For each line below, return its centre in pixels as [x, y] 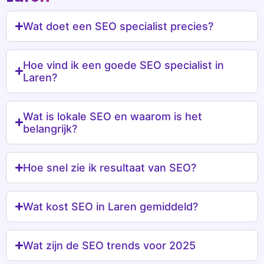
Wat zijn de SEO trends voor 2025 [110, 245]
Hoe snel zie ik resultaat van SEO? [110, 167]
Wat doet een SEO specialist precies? [118, 26]
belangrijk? [50, 128]
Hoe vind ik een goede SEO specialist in [124, 65]
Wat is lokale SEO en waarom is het [113, 116]
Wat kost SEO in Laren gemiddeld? [111, 206]
